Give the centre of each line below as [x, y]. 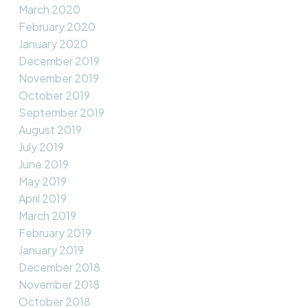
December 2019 [59, 61]
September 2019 [61, 113]
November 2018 [59, 285]
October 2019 [54, 96]
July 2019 [41, 147]
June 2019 [43, 164]
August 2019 [50, 130]
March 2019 [47, 216]
